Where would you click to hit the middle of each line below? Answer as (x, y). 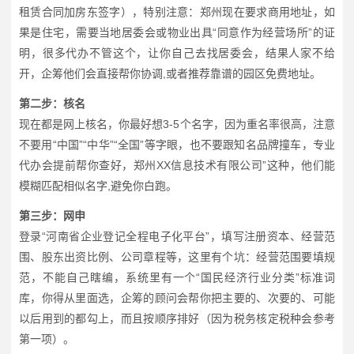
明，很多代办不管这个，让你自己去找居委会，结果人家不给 (177, 53)
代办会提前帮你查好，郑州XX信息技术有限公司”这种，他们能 (177, 165)
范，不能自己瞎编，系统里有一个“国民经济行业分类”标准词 (177, 277)
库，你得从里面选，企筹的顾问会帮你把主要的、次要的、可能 (177, 298)
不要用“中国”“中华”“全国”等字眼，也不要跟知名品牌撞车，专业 (177, 144)
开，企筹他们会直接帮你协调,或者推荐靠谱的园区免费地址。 (170, 73)
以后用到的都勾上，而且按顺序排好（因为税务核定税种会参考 (177, 318)
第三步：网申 (52, 215)
